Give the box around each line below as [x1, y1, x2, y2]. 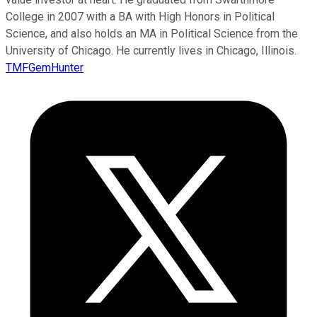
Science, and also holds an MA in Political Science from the [6, 26, 298, 40]
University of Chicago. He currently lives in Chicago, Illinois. [6, 43, 296, 57]
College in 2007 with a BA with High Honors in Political [6, 9, 275, 23]
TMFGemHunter [6, 60, 83, 74]
